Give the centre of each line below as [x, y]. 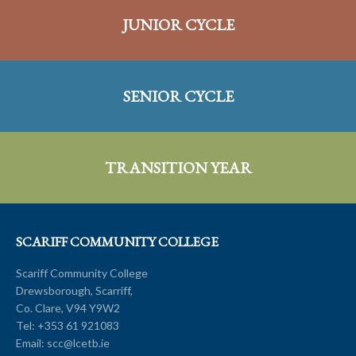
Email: [31, 342]
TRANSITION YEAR [178, 167]
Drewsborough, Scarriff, [74, 290]
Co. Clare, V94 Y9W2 [68, 308]
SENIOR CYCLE [178, 96]
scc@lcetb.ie [78, 342]
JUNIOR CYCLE [178, 24]
